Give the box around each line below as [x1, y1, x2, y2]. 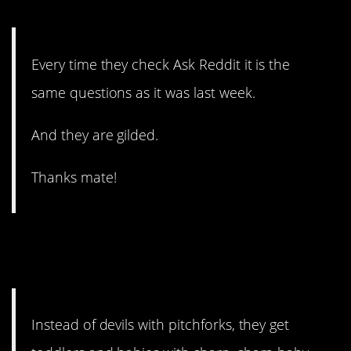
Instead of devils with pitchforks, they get [31, 315, 290, 335]
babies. [12, 251, 92, 285]
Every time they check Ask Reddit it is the [31, 54, 291, 74]
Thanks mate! [31, 168, 117, 187]
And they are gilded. [31, 125, 159, 144]
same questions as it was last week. [31, 82, 255, 102]
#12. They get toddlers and [12, 225, 306, 259]
